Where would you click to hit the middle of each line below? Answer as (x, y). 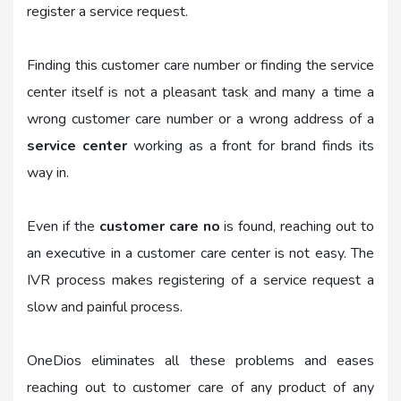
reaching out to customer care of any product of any (200, 388)
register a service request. (107, 12)
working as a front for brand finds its (251, 146)
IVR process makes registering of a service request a (200, 281)
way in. (48, 173)
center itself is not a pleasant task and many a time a (200, 93)
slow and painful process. (105, 307)
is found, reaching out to (297, 227)
